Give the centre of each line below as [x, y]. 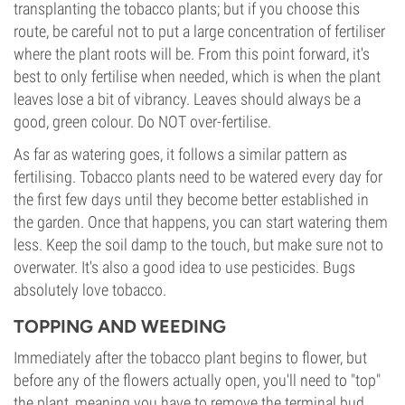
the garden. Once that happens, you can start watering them [201, 222]
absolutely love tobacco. [90, 290]
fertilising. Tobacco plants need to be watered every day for [198, 177]
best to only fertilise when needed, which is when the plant [197, 76]
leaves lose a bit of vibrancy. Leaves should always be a [187, 99]
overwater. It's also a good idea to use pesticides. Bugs [184, 267]
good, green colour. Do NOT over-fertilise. [142, 122]
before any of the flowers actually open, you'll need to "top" [197, 380]
